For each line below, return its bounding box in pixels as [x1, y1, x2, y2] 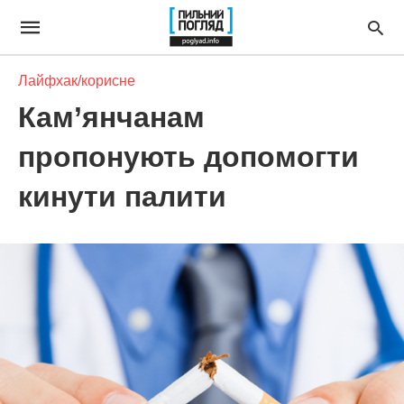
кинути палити [18, 180, 226, 213]
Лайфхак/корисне [18, 73, 135, 88]
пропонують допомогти [18, 141, 359, 173]
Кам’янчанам [18, 101, 205, 133]
